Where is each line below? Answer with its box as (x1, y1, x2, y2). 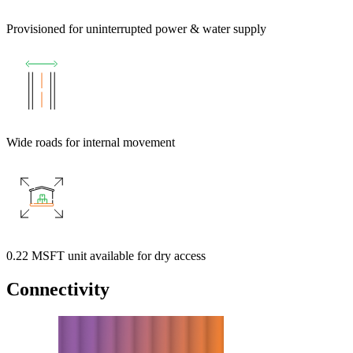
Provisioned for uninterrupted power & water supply (6, 21, 266, 35)
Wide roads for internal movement (6, 135, 175, 149)
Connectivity (6, 278, 110, 299)
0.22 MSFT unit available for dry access (6, 248, 206, 262)
